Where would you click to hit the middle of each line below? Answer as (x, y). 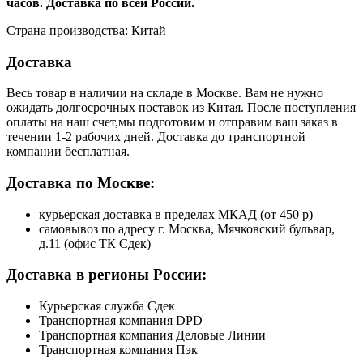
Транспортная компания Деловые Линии (152, 335)
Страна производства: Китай (86, 30)
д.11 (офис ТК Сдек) (95, 243)
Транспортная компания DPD (121, 321)
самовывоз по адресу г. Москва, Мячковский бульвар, (187, 228)
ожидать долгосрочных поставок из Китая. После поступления (181, 108)
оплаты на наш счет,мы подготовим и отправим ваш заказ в (172, 122)
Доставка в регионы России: (107, 275)
